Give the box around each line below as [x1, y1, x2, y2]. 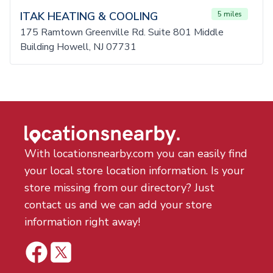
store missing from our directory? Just [24, 180, 214, 195]
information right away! [24, 214, 140, 229]
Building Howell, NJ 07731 [20, 40, 136, 54]
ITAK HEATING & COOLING [20, 9, 158, 24]
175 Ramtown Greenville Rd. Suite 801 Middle [20, 26, 224, 39]
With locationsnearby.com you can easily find [24, 146, 247, 161]
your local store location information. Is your [24, 163, 244, 178]
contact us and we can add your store [24, 197, 212, 212]
